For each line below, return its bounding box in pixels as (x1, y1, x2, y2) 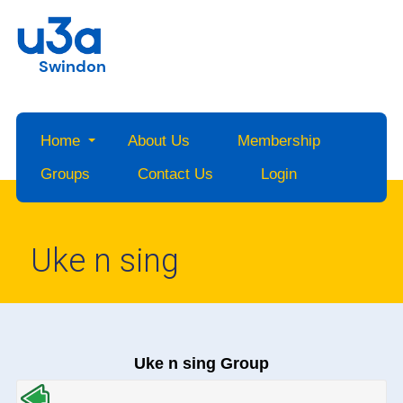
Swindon (39, 56, 107, 78)
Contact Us (137, 166, 213, 184)
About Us (127, 132, 190, 150)
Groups (40, 166, 90, 184)
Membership (237, 132, 320, 150)
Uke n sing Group (134, 354, 269, 373)
